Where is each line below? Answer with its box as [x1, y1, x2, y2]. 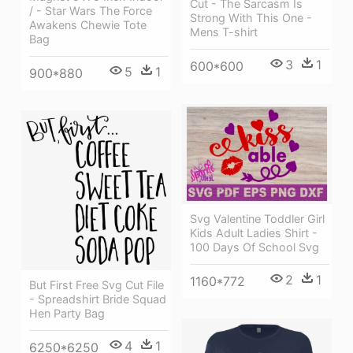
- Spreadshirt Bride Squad [29, 292, 166, 306]
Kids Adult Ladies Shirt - [190, 225, 318, 240]
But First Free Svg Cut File [29, 277, 164, 292]
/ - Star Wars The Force [29, 3, 152, 17]
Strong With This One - [190, 10, 312, 24]
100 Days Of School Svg [190, 240, 319, 254]
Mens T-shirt [190, 24, 258, 39]
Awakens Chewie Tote [29, 17, 147, 32]
